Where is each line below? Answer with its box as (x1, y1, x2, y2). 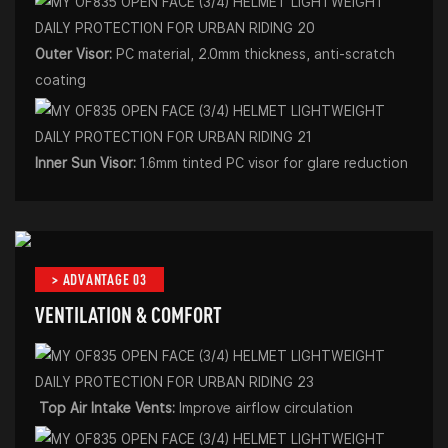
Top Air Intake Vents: (39, 399, 175, 416)
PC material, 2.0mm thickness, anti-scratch (112, 45, 395, 62)
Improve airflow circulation (175, 399, 357, 416)
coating (35, 71, 90, 88)
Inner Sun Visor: (35, 154, 140, 171)
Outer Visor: (35, 45, 112, 62)
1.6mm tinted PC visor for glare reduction (140, 154, 408, 171)
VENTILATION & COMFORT (35, 301, 222, 327)
